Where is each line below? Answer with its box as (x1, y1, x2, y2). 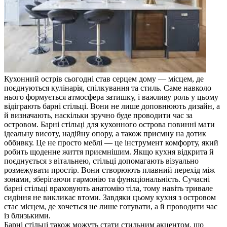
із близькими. (4, 211, 51, 220)
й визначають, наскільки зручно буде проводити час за (4, 110, 193, 120)
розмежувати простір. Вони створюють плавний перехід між (4, 165, 215, 174)
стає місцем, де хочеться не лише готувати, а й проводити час (4, 202, 217, 211)
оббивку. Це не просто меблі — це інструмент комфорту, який (4, 138, 218, 147)
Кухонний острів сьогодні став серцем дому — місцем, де (4, 74, 204, 83)
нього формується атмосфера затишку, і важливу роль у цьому (4, 92, 218, 101)
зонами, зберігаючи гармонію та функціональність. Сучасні (4, 174, 210, 183)
